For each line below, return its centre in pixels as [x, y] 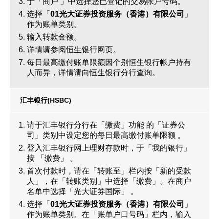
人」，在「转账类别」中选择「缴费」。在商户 [109, 181]
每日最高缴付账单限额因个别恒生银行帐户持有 [109, 62]
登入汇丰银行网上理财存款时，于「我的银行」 [109, 148]
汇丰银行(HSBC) [46, 100]
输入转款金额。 [54, 37]
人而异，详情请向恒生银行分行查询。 [93, 73]
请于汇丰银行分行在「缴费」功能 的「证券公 [106, 125]
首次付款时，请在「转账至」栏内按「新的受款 [109, 171]
